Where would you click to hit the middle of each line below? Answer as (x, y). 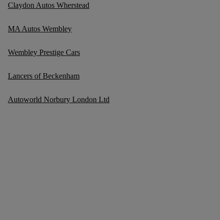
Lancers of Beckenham (44, 76)
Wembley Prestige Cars (44, 52)
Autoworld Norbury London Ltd (59, 99)
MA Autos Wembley (40, 28)
